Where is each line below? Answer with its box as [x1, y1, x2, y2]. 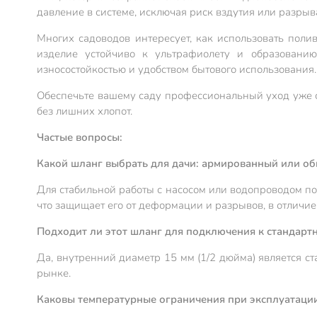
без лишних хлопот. [37, 104, 132, 119]
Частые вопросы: [37, 130, 122, 145]
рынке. [37, 266, 71, 281]
